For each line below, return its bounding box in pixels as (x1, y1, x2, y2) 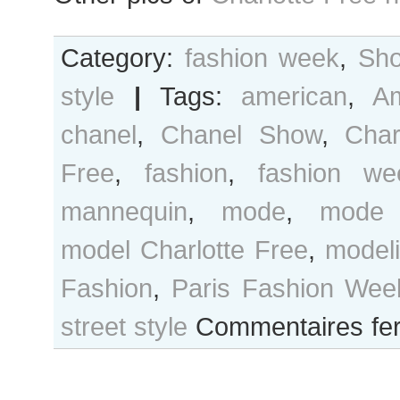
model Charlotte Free (61, 235, 308, 264)
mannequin (61, 196, 187, 226)
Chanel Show (160, 120, 321, 149)
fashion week (184, 43, 339, 72)
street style (61, 312, 187, 341)
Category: (61, 43, 185, 72)
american (241, 81, 348, 111)
